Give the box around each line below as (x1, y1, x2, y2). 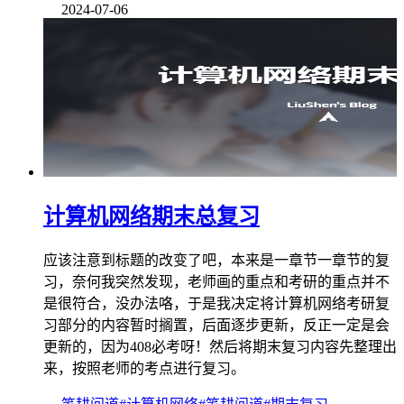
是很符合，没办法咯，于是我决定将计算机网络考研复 (43, 295, 390, 311)
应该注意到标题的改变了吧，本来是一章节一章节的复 (43, 252, 390, 268)
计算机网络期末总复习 (43, 204, 260, 228)
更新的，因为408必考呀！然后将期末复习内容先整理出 (43, 338, 397, 354)
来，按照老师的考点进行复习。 (43, 360, 245, 376)
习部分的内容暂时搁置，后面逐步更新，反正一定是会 (43, 317, 390, 333)
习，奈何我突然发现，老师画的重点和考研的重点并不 (43, 273, 390, 289)
